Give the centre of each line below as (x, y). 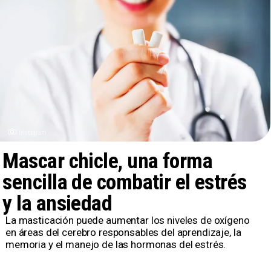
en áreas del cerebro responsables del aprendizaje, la (123, 232)
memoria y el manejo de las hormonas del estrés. (116, 244)
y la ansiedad (57, 203)
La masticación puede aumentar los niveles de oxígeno (127, 220)
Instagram (33, 132)
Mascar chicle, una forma (108, 161)
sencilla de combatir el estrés (125, 182)
